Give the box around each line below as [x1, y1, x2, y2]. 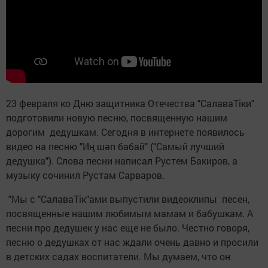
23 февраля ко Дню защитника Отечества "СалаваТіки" [6, 97, 254, 110]
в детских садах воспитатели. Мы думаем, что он [6, 250, 230, 263]
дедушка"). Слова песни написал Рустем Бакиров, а [6, 154, 237, 167]
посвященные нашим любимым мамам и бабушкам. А [6, 207, 253, 220]
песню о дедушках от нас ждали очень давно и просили [6, 236, 258, 249]
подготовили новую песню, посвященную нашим [6, 111, 227, 124]
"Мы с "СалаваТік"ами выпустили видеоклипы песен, [6, 193, 249, 206]
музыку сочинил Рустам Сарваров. [6, 169, 167, 182]
